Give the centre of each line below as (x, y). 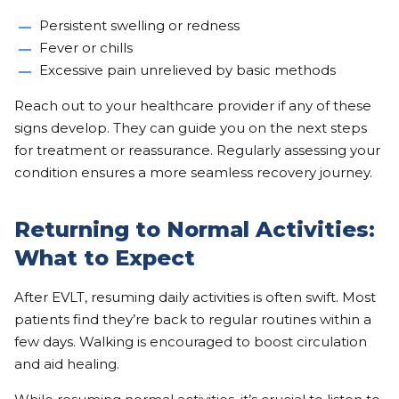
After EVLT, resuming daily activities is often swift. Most (195, 297)
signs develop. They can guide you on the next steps (191, 127)
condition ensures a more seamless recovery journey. (193, 172)
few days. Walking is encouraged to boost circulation (191, 341)
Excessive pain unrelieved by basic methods (187, 69)
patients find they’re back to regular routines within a (193, 319)
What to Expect (105, 257)
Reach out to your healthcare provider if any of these (193, 105)
